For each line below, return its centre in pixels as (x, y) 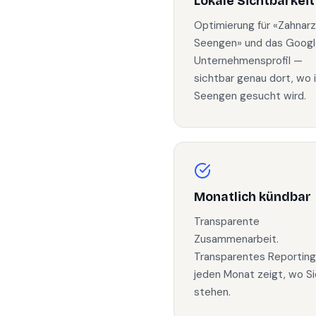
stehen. (212, 292)
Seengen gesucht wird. (250, 96)
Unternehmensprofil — (248, 61)
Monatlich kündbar (253, 197)
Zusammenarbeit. (236, 239)
